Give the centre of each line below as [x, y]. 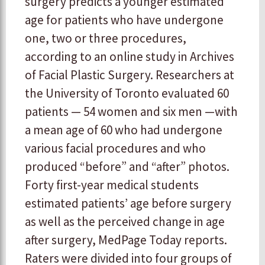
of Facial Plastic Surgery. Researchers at [130, 75]
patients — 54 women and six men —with [131, 112]
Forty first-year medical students [112, 185]
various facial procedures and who [115, 148]
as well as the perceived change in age [125, 222]
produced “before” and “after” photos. [127, 167]
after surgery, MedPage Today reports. [126, 240]
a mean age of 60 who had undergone [124, 130]
